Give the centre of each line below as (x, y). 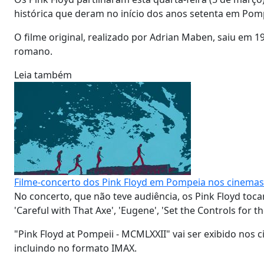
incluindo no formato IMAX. (75, 248)
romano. (34, 51)
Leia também (43, 75)
